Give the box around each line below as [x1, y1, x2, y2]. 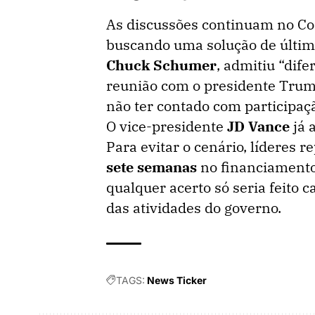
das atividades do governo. [106, 198, 281, 217]
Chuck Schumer [106, 56, 217, 75]
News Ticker [147, 274, 207, 286]
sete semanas [106, 157, 197, 176]
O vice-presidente [106, 117, 227, 136]
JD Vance [227, 117, 290, 136]
